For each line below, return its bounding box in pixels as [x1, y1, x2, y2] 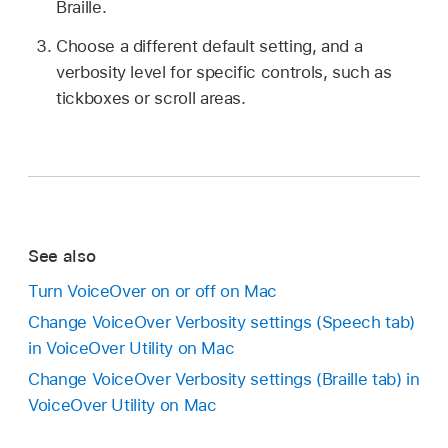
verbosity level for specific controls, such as [56, 62, 392, 82]
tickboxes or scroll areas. [56, 88, 246, 108]
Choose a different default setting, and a [56, 36, 363, 56]
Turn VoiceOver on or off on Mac [28, 280, 277, 301]
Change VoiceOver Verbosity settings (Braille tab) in [28, 368, 420, 389]
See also [28, 246, 96, 267]
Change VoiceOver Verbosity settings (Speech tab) [28, 311, 415, 332]
